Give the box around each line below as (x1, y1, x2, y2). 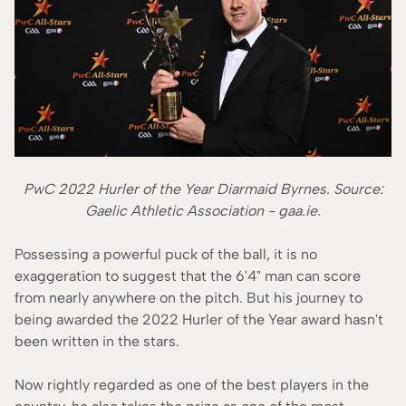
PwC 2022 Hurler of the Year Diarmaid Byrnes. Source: (23, 180, 383, 198)
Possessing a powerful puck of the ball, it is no (14, 246, 317, 264)
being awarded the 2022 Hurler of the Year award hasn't (14, 311, 383, 329)
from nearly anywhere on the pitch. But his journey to (14, 289, 362, 307)
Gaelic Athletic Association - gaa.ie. (85, 202, 321, 220)
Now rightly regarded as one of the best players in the (14, 376, 369, 394)
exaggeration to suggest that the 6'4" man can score (14, 267, 361, 285)
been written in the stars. (14, 333, 183, 351)
